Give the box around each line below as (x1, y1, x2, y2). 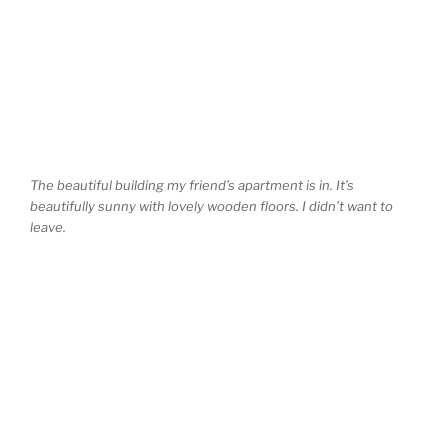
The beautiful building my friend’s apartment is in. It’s (30, 177, 354, 194)
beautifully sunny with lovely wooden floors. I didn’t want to (30, 198, 393, 215)
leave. (30, 219, 66, 236)
